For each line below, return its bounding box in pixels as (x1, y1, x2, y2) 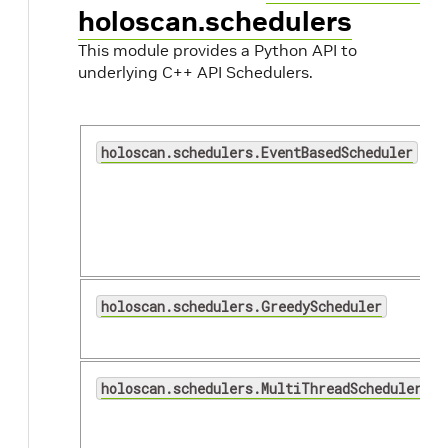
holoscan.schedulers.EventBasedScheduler (101, 143, 413, 162)
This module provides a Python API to (78, 40, 357, 60)
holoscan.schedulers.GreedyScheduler (101, 297, 382, 316)
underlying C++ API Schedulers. (78, 62, 313, 82)
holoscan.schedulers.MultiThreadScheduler (101, 379, 422, 398)
